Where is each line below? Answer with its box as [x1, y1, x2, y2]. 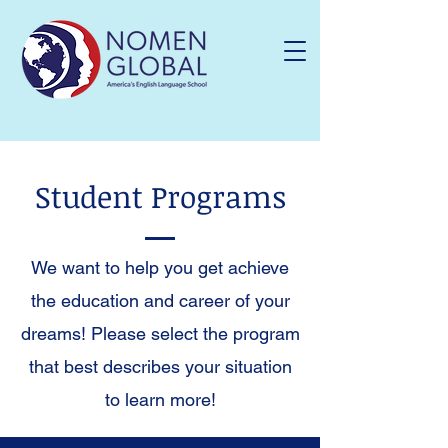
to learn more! [104, 389, 216, 410]
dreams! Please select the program [20, 323, 300, 344]
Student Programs [34, 176, 286, 217]
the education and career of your [30, 290, 290, 311]
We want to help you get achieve [31, 257, 289, 278]
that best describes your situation [28, 356, 292, 377]
